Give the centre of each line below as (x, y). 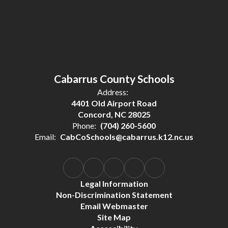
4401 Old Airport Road (114, 103)
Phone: (84, 125)
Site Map (114, 217)
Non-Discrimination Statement (114, 195)
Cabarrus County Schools (114, 79)
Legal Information (114, 183)
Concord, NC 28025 (114, 114)
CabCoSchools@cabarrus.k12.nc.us (127, 137)
